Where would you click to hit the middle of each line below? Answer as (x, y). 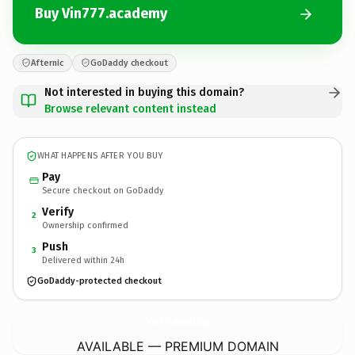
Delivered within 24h (83, 260)
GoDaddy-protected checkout (99, 281)
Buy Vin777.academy (101, 13)
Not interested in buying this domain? (144, 92)
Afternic (47, 63)
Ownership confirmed (85, 225)
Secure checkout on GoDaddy (103, 190)
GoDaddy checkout (129, 63)
